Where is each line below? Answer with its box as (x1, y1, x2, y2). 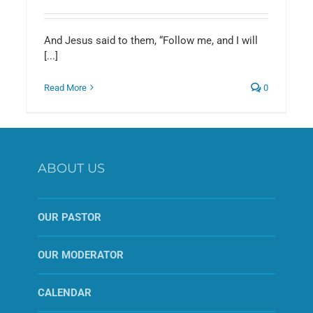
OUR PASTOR (38, 210, 101, 224)
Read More (44, 82, 87, 93)
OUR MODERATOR (38, 248, 124, 261)
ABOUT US (38, 160, 105, 176)
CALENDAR (38, 286, 92, 299)
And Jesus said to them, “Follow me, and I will (44, 34, 258, 47)
